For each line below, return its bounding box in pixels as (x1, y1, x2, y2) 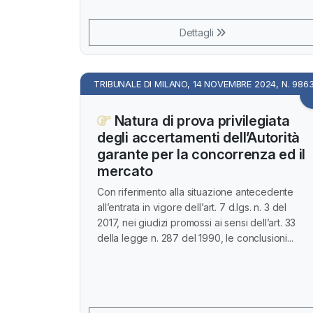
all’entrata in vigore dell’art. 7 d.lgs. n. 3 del (97, 201, 287, 213)
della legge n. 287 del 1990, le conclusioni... (97, 232, 293, 244)
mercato (97, 163, 153, 180)
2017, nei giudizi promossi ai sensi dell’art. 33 (97, 217, 296, 228)
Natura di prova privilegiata (110, 112, 290, 129)
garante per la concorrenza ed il (97, 146, 305, 163)
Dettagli (179, 27, 217, 38)
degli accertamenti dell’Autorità (97, 129, 300, 146)
